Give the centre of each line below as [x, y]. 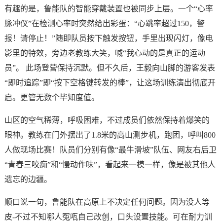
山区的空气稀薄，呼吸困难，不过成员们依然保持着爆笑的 [107, 120]
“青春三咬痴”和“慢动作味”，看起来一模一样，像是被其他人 [110, 165]
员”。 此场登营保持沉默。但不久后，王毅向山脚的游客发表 [110, 68]
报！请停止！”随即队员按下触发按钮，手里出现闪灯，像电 [109, 38]
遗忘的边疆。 [28, 180]
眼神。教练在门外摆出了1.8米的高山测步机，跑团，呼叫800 [110, 135]
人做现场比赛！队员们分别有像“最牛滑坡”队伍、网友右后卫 [110, 150]
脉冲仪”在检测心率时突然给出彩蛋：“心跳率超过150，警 [104, 24]
